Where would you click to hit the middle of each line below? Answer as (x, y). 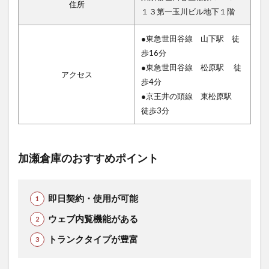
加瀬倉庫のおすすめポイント (88, 158)
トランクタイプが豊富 (93, 239)
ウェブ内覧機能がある (93, 218)
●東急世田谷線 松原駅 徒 (191, 67)
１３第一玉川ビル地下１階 (188, 11)
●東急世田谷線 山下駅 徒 (190, 38)
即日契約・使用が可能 (93, 198)
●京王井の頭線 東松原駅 (190, 96)
